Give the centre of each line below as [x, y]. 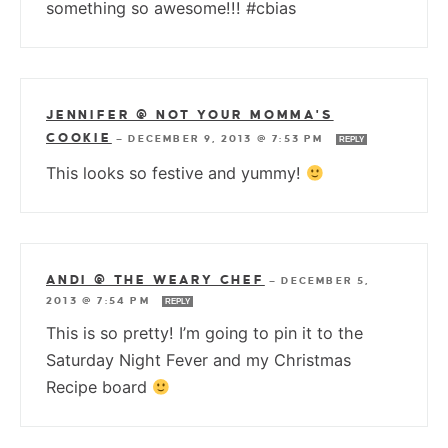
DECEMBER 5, [325, 281]
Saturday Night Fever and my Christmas [198, 360]
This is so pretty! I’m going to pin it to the [204, 333]
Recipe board [99, 387]
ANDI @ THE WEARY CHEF [155, 280]
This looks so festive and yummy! [176, 173]
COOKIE [79, 138]
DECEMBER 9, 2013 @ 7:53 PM [228, 139]
